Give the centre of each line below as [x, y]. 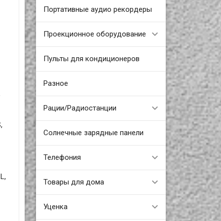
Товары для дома [74, 182]
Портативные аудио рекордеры [97, 9]
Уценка [55, 206]
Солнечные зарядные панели [93, 132]
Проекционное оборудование [94, 34]
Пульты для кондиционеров [91, 58]
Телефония [62, 157]
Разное [55, 83]
